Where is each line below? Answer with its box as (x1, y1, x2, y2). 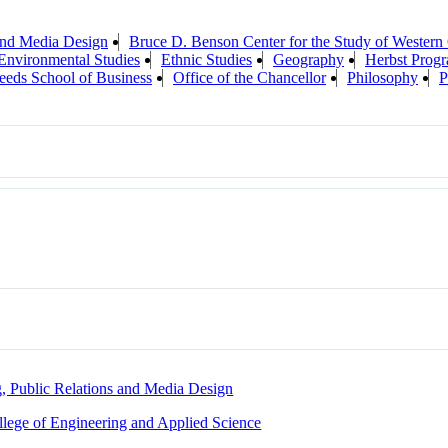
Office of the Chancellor (173, 69, 326, 87)
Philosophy (347, 69, 418, 87)
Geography (273, 51, 344, 69)
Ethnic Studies (161, 51, 252, 69)
